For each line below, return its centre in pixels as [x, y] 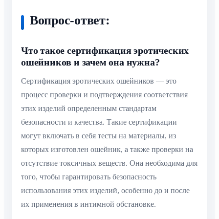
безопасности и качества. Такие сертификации [99, 122]
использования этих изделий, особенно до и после [105, 191]
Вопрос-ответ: [70, 21]
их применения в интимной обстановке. [88, 204]
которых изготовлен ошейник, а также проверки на [107, 150]
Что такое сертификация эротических [105, 51]
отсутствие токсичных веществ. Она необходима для [109, 163]
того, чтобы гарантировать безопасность [89, 177]
